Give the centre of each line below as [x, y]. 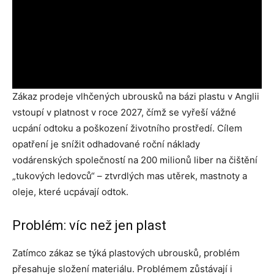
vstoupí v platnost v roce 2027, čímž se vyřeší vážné [124, 112]
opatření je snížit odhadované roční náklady [106, 144]
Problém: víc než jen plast [89, 225]
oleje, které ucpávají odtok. [70, 191]
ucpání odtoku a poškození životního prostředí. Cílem [127, 128]
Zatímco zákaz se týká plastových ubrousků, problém [126, 253]
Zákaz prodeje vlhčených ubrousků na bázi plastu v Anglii [136, 96]
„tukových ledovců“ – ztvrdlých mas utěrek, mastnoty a [130, 176]
